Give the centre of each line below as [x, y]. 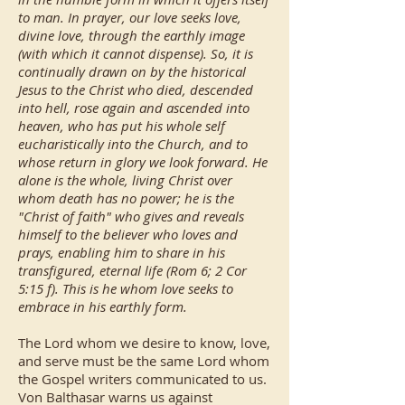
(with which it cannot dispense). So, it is [136, 53]
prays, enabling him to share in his [122, 252]
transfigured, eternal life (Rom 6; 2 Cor [132, 270]
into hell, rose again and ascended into [134, 108]
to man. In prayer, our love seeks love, [130, 17]
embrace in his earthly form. [103, 306]
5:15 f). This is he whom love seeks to [126, 288]
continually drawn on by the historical [132, 71]
